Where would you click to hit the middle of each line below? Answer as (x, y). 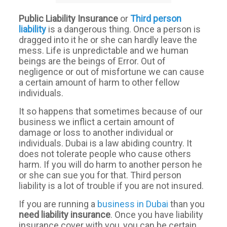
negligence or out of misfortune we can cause (112, 72)
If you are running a (58, 204)
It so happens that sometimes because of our (111, 111)
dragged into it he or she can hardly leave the (108, 40)
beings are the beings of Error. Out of (92, 61)
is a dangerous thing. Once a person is (124, 29)
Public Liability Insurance (70, 18)
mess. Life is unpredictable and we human (104, 50)
